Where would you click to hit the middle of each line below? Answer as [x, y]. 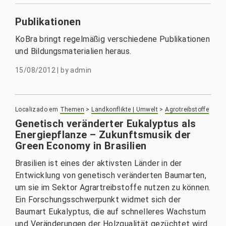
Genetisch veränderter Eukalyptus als [106, 124]
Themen [72, 109]
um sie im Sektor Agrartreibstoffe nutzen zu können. [113, 187]
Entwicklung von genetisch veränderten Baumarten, [111, 175]
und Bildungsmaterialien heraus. [73, 51]
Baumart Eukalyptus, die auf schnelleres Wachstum [111, 212]
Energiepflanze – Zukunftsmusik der [103, 135]
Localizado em [37, 109]
